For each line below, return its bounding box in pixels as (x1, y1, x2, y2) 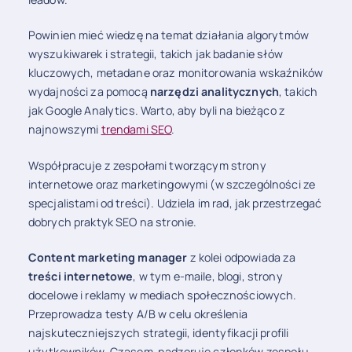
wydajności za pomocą (27, 84, 150, 100)
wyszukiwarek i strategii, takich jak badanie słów (27, 46, 283, 62)
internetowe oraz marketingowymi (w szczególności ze (27, 176, 316, 192)
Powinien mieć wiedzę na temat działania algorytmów (27, 27, 309, 43)
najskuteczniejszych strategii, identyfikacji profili (27, 325, 289, 341)
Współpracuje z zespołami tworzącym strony (27, 157, 266, 173)
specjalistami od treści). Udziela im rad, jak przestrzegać (27, 195, 322, 211)
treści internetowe (27, 269, 134, 284)
